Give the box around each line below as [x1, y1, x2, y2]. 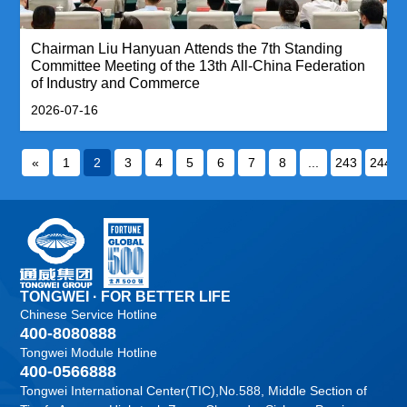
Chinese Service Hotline [20, 306, 158, 322]
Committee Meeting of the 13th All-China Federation [31, 57, 366, 74]
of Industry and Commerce [31, 74, 201, 91]
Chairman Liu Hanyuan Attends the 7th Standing [31, 40, 343, 56]
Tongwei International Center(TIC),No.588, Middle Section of [20, 382, 368, 398]
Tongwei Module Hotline [20, 344, 158, 360]
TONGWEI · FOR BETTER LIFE [20, 288, 232, 304]
